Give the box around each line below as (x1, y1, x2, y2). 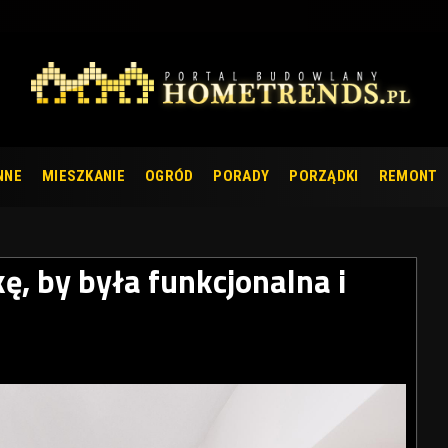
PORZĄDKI (289, 167, 359, 186)
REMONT (378, 167, 438, 186)
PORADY (213, 167, 270, 186)
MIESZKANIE (41, 167, 125, 186)
